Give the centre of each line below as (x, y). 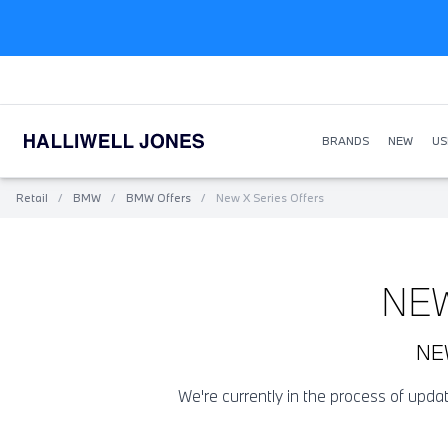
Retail (32, 197)
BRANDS (345, 140)
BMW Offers (158, 197)
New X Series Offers (268, 197)
